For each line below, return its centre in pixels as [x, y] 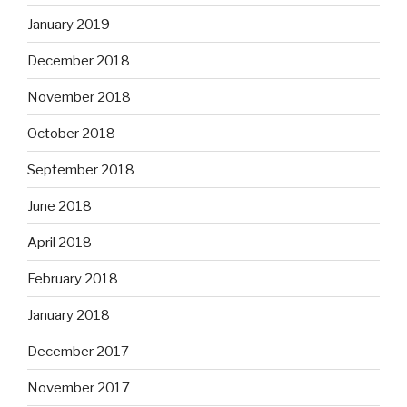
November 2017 [79, 387]
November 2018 [79, 97]
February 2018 [73, 278]
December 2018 [79, 60]
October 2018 [71, 133]
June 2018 [60, 206]
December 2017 [78, 351]
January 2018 [69, 315]
